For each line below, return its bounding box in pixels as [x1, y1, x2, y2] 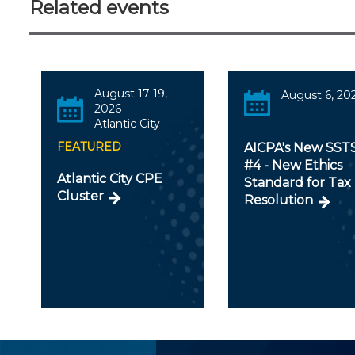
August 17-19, [94, 86, 167, 101]
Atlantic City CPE [57, 171, 162, 187]
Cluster [57, 189, 104, 204]
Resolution [244, 193, 314, 208]
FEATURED [57, 139, 121, 155]
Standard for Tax [244, 175, 352, 191]
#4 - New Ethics [244, 158, 343, 174]
